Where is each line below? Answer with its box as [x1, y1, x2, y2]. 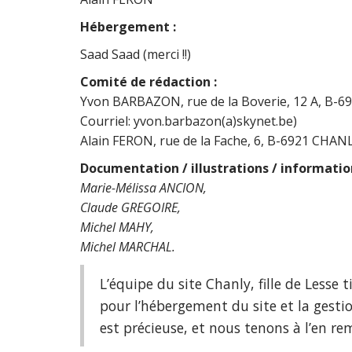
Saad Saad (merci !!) [80, 46, 191, 63]
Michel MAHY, [80, 218, 154, 236]
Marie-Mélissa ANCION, [80, 179, 207, 196]
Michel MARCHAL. [80, 238, 175, 255]
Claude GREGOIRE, [80, 199, 181, 216]
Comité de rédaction [80, 73, 214, 90]
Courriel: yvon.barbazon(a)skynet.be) [80, 112, 297, 130]
